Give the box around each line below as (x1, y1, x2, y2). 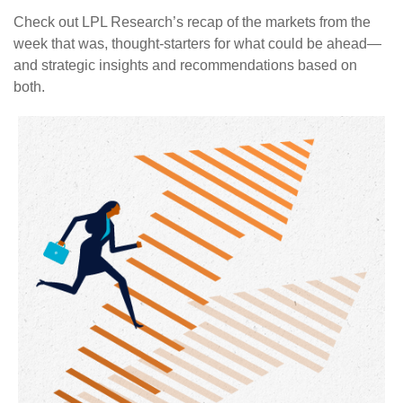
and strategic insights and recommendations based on (13, 58, 357, 73)
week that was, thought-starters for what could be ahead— (13, 36, 381, 51)
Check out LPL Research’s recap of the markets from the (13, 14, 371, 30)
